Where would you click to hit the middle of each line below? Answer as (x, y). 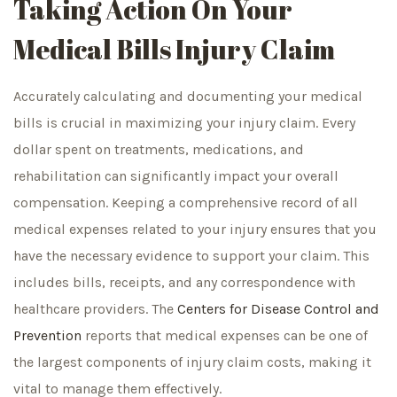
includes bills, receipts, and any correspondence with (184, 283)
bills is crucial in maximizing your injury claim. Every (184, 123)
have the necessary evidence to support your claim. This (191, 256)
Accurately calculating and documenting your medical (188, 97)
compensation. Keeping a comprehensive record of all (186, 203)
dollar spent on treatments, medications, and (159, 150)
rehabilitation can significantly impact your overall (176, 176)
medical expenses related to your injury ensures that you (195, 230)
